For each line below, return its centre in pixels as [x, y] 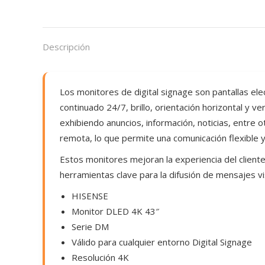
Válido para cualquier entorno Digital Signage [162, 242]
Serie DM [90, 227]
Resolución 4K [100, 257]
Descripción [66, 47]
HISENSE [90, 196]
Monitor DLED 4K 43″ [115, 211]
